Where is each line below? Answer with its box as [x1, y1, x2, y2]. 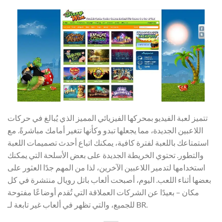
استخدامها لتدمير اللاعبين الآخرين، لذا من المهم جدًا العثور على [7, 163, 205, 172]
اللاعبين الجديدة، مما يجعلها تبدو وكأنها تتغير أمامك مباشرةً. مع [7, 125, 203, 135]
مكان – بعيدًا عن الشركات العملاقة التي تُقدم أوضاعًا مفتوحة [7, 187, 199, 197]
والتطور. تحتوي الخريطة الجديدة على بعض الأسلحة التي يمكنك [7, 150, 204, 160]
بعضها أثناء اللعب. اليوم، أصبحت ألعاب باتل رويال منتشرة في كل [7, 175, 211, 185]
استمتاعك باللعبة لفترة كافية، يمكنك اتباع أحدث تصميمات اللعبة [7, 138, 209, 148]
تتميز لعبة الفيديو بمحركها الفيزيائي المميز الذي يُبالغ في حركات [7, 113, 208, 123]
